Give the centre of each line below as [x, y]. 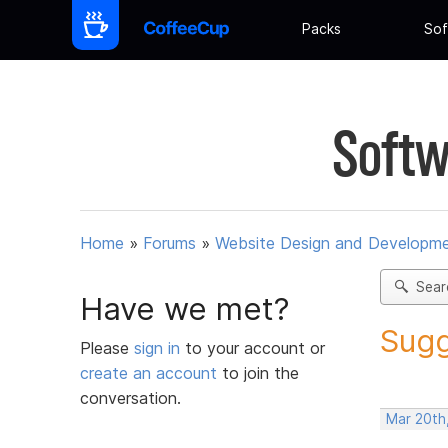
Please [107, 347]
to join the [258, 372]
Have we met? [185, 308]
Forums [169, 243]
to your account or [255, 347]
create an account [148, 372]
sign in [159, 347]
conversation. [130, 397]
